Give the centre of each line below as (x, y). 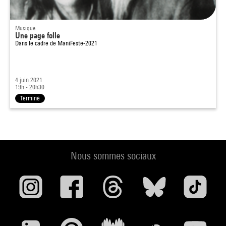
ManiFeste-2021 (77, 43)
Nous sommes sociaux (113, 156)
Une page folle (38, 36)
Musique (25, 28)
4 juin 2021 (29, 80)
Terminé (30, 98)
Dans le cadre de (36, 43)
